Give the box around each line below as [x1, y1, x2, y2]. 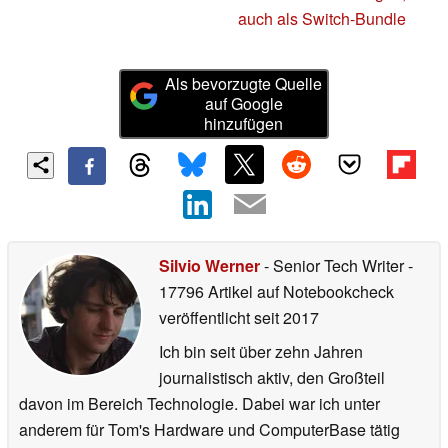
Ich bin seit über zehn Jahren [159, 339, 363, 363]
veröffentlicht [159, 305, 250, 329]
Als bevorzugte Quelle [165, 72, 323, 96]
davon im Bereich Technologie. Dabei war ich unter [19, 391, 380, 415]
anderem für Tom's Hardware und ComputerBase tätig [19, 417, 400, 441]
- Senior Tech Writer [260, 253, 408, 277]
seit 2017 [250, 305, 319, 329]
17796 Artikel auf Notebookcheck [159, 279, 394, 303]
